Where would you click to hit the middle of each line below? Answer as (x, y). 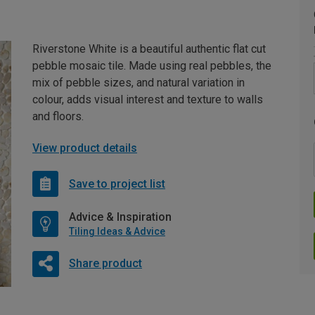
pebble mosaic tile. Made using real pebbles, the (152, 66)
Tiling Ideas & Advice (117, 231)
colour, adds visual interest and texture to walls (148, 99)
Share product (105, 263)
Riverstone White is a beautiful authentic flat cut (149, 49)
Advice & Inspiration (120, 217)
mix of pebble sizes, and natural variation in (139, 83)
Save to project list (117, 184)
